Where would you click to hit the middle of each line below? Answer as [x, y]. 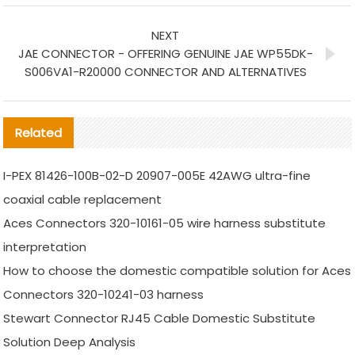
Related [39, 133]
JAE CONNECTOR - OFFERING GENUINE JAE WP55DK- [165, 54]
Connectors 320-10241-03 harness [104, 295]
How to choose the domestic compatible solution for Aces [177, 271]
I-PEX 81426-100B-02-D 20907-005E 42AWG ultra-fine [157, 176]
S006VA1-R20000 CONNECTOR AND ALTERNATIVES [165, 72]
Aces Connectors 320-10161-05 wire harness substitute [165, 223]
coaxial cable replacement [83, 200]
